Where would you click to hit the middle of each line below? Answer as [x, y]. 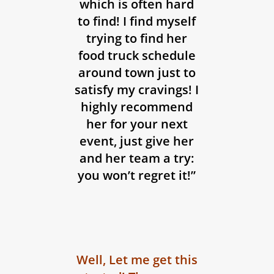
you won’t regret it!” [137, 176]
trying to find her [137, 39]
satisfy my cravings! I [137, 90]
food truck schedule [137, 56]
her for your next [137, 124]
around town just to [137, 73]
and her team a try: [137, 158]
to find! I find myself [137, 21]
